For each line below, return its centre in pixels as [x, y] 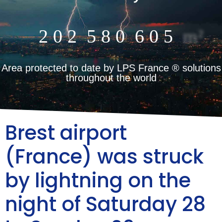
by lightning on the [98, 180]
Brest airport [66, 133]
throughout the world [111, 78]
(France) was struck [104, 157]
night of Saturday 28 [105, 204]
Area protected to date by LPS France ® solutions [111, 68]
